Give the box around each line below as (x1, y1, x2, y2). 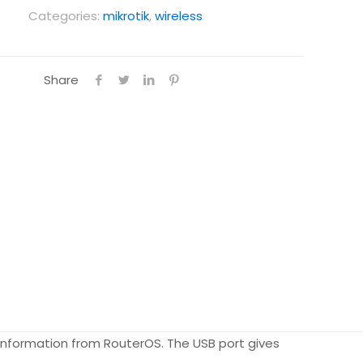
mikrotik (102, 7, 149, 24)
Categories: (28, 7, 103, 24)
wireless (154, 7, 203, 24)
